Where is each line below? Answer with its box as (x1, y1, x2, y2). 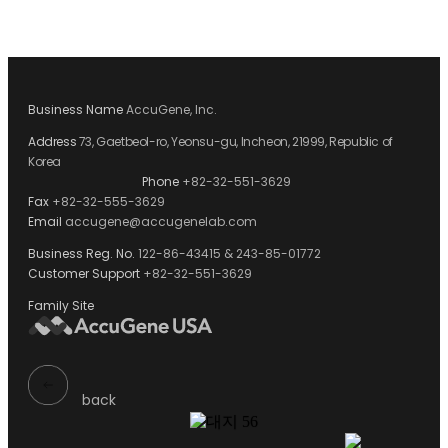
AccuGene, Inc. (123, 101, 217, 119)
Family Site (28, 297, 94, 315)
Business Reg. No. (28, 245, 135, 263)
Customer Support (28, 265, 140, 283)
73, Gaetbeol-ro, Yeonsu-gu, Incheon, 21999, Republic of (76, 133, 393, 151)
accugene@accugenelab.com (62, 213, 257, 231)
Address (28, 133, 77, 151)
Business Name (28, 101, 123, 119)
